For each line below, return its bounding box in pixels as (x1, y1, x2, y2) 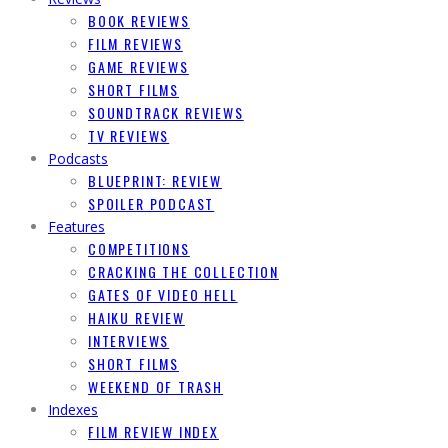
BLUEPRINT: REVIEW (88, 169, 222, 191)
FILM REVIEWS (88, 32, 183, 54)
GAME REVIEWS (88, 55, 189, 77)
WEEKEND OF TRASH (88, 375, 224, 397)
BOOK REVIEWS (88, 9, 190, 31)
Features (48, 216, 105, 236)
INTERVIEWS (88, 329, 170, 351)
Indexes (48, 399, 98, 419)
